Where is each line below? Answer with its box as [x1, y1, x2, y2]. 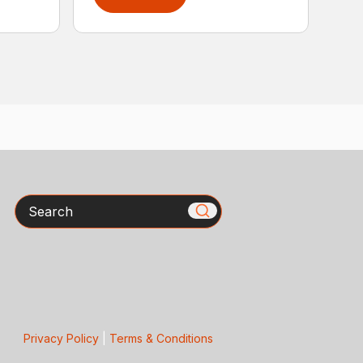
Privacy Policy [23, 331, 99, 346]
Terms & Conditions [109, 331, 213, 346]
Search [13, 194, 58, 211]
